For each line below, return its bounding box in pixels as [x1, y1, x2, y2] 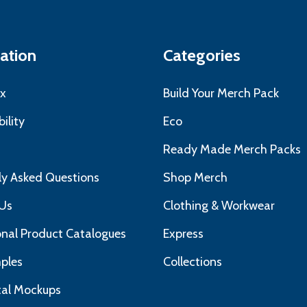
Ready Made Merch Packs [162, 142, 301, 158]
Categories [162, 45, 241, 66]
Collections [162, 254, 222, 270]
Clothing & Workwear [162, 198, 275, 214]
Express [162, 226, 204, 242]
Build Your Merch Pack [162, 86, 279, 101]
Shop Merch [162, 170, 228, 186]
